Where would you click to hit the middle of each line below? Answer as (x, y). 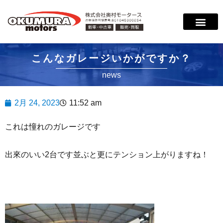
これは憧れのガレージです (53, 127)
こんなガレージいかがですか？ (111, 58)
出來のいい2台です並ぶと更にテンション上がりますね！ (107, 155)
